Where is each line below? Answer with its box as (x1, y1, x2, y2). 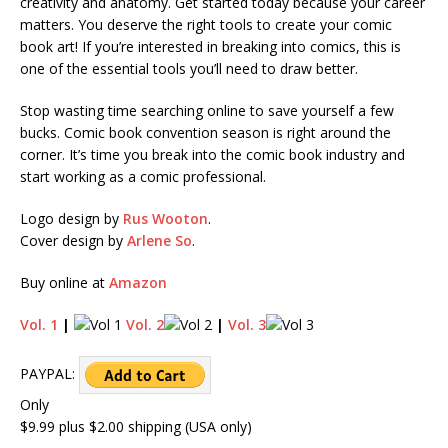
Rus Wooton (123, 208, 208, 228)
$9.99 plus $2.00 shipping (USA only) (20, 416, 252, 436)
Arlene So (127, 230, 192, 250)
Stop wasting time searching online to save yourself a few (20, 100, 394, 120)
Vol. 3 (228, 314, 266, 334)
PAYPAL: (20, 363, 79, 383)
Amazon (109, 272, 167, 292)
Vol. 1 (20, 314, 58, 334)
